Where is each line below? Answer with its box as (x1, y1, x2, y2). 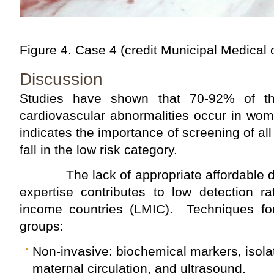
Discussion (20, 69, 103, 89)
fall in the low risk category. (20, 142, 177, 157)
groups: (20, 218, 64, 233)
